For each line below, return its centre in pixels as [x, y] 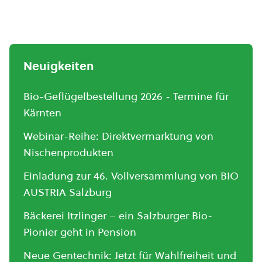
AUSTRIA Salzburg [68, 192]
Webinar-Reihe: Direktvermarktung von [118, 136]
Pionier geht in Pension [80, 232]
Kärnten [42, 113]
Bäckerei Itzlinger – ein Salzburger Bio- [118, 216]
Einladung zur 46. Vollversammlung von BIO [131, 176]
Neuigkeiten [59, 66]
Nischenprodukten [68, 152]
